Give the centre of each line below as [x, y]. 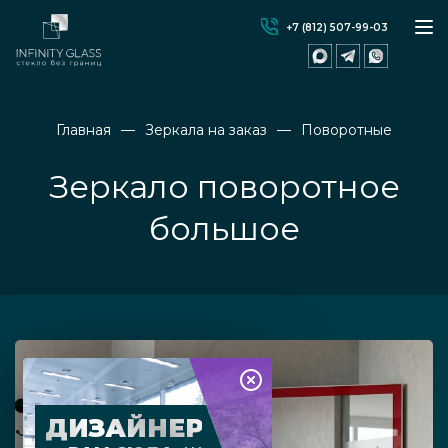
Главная [83, 130]
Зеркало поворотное [224, 187]
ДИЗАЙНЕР [124, 428]
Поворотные [346, 130]
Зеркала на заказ [206, 130]
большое [224, 229]
